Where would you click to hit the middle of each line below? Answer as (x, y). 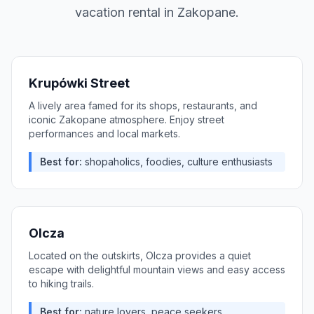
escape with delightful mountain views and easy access (157, 269)
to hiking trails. (61, 284)
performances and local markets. (104, 134)
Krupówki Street (79, 83)
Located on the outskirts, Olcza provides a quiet (140, 255)
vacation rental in (126, 12)
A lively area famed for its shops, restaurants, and (143, 105)
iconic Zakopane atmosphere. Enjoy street (127, 120)
